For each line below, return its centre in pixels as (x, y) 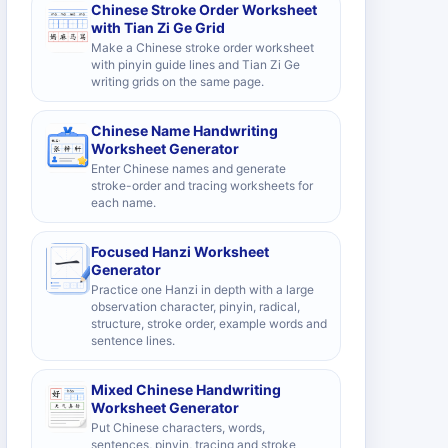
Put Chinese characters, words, (178, 427)
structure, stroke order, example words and (209, 323)
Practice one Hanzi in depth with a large (202, 289)
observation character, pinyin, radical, (195, 306)
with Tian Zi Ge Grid (158, 27)
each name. (123, 202)
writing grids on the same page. (177, 81)
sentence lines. (133, 340)
